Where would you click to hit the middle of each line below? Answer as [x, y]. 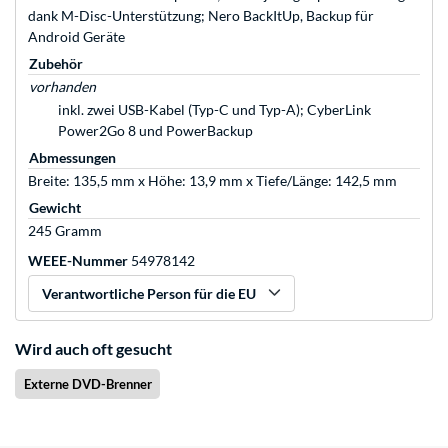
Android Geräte [76, 37]
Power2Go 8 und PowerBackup [155, 131]
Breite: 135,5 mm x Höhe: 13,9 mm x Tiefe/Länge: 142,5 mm [212, 181]
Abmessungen [72, 158]
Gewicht [55, 208]
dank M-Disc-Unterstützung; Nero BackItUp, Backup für [201, 16]
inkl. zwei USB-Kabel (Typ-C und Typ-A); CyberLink [214, 110]
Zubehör [56, 64]
